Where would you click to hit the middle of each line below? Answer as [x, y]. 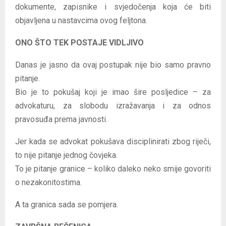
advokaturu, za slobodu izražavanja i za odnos [113, 105]
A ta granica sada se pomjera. [67, 204]
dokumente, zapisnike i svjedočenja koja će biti [113, 7]
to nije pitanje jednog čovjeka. [66, 155]
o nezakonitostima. [48, 182]
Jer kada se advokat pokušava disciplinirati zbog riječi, [113, 141]
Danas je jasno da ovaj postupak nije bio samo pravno [113, 65]
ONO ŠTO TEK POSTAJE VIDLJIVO [79, 42]
